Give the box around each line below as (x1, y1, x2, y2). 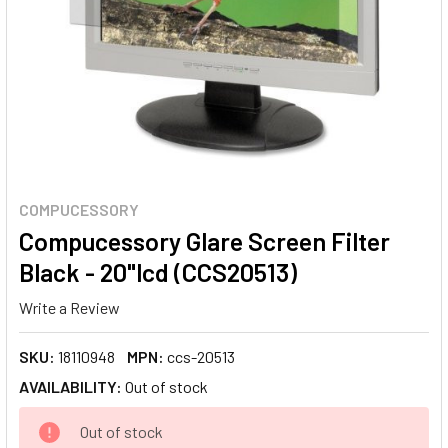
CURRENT (19, 408, 88, 428)
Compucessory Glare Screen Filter (19, 226, 390, 256)
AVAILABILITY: (19, 376, 122, 396)
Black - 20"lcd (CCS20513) (19, 257, 297, 287)
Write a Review (19, 297, 120, 317)
